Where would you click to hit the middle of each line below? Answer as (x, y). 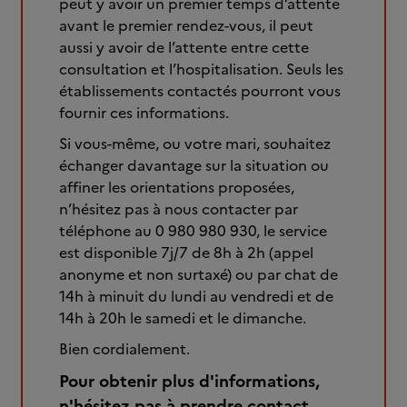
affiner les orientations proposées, (177, 187)
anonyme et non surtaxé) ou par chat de (199, 274)
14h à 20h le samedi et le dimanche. (183, 318)
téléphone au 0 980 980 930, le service (193, 231)
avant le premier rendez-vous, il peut (186, 25)
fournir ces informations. (144, 113)
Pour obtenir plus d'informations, (189, 381)
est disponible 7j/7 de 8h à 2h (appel (186, 253)
